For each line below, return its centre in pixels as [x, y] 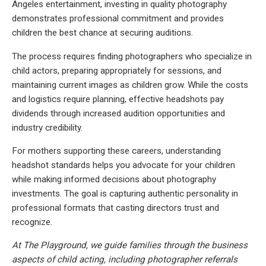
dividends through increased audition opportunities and [118, 113]
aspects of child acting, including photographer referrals [125, 259]
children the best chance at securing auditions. [102, 33]
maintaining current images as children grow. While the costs [130, 85]
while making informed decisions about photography [114, 179]
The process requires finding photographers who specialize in [132, 56]
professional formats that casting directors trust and [115, 208]
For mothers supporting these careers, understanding [116, 151]
